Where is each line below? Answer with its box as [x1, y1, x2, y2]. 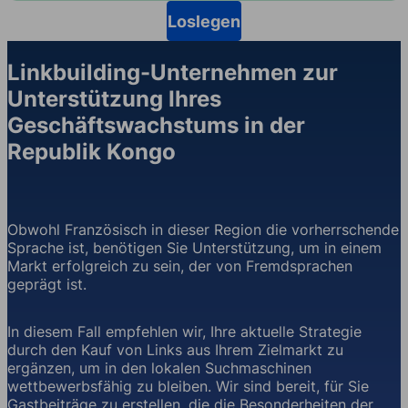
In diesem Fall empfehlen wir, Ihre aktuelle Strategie [7, 321, 362, 341]
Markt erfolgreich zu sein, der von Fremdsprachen [7, 256, 352, 275]
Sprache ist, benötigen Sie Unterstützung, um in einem [7, 238, 382, 257]
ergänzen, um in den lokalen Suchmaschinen [7, 358, 311, 377]
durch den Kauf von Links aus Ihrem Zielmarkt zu [7, 340, 343, 359]
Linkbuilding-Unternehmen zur [7, 58, 338, 86]
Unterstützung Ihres [7, 85, 221, 112]
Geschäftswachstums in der [7, 111, 305, 138]
